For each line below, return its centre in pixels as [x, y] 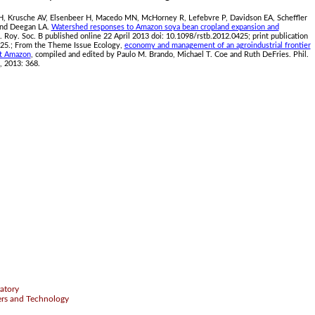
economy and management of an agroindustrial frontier [217, 45]
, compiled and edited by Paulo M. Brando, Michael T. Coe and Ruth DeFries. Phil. [169, 54]
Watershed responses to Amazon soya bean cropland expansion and [165, 27]
